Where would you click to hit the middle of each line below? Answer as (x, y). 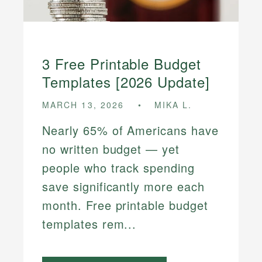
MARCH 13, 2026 (83, 105)
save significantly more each (123, 186)
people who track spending (119, 167)
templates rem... (89, 223)
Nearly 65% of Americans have (130, 130)
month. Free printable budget (125, 205)
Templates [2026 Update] (126, 82)
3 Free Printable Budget (122, 64)
